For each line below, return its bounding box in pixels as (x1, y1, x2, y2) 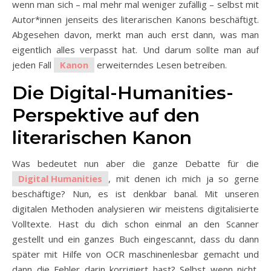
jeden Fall (12, 58, 54, 71)
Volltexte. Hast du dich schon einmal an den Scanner (12, 217, 259, 230)
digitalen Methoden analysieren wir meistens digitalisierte (12, 202, 259, 215)
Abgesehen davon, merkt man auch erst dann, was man (12, 28, 259, 41)
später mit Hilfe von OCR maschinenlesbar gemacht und (12, 247, 259, 260)
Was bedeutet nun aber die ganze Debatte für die (12, 157, 259, 169)
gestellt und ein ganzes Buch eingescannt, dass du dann (12, 232, 259, 245)
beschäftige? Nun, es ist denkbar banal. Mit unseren (12, 187, 259, 200)
